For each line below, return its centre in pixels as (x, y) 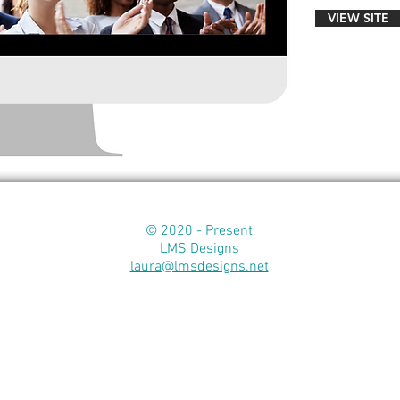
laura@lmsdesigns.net (199, 267)
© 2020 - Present (199, 231)
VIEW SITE (358, 18)
